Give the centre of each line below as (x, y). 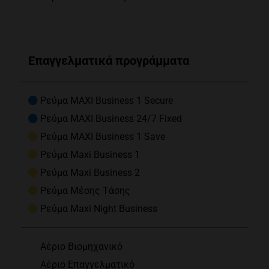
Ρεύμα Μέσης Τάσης (85, 191)
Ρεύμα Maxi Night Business (98, 209)
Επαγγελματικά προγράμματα (108, 61)
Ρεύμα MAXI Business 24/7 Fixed (111, 119)
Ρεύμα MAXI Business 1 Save (102, 137)
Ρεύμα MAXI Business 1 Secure (106, 101)
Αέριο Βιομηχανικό (81, 247)
